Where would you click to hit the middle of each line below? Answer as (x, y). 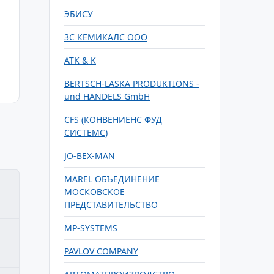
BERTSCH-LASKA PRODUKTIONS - (132, 83)
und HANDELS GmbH (107, 96)
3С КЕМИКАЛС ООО (106, 37)
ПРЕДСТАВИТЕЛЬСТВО (111, 205)
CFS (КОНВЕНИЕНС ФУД (113, 120)
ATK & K (80, 60)
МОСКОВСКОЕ (94, 192)
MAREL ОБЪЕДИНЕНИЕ (112, 179)
